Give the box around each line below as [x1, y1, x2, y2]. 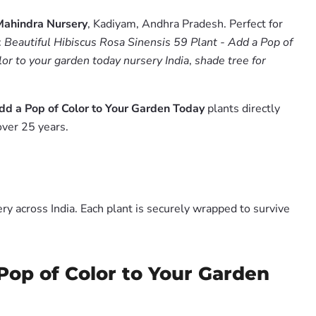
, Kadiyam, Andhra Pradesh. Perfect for [87, 16, 283, 32]
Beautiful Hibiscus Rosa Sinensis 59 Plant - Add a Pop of [4, 35, 293, 50]
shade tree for [195, 53, 266, 68]
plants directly [205, 101, 280, 116]
